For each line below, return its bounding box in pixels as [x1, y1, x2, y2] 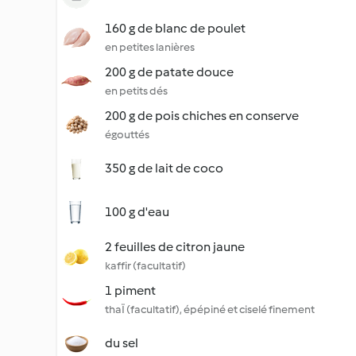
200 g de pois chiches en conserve [105, 108, 299, 123]
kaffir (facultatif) [105, 259, 186, 273]
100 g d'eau [105, 204, 169, 219]
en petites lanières [105, 41, 195, 54]
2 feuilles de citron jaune [105, 239, 245, 254]
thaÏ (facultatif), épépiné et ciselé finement [105, 303, 315, 316]
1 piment [105, 283, 156, 298]
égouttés [105, 128, 149, 141]
